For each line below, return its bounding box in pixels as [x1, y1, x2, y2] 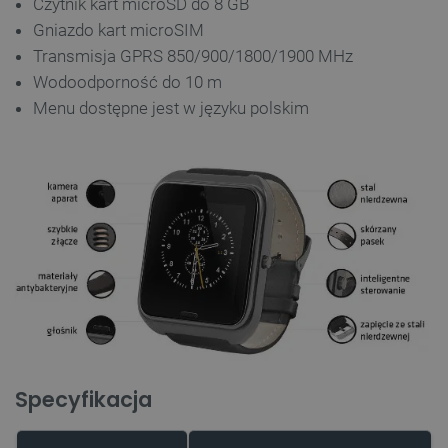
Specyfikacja [15, 385, 152, 415]
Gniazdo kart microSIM [33, 19, 204, 40]
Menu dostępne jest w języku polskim [33, 97, 309, 118]
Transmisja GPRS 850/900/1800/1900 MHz [33, 45, 353, 66]
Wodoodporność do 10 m [33, 71, 222, 92]
